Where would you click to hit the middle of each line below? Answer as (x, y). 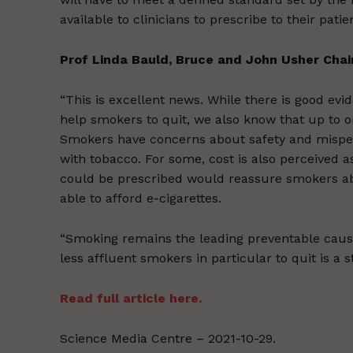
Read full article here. (131, 299)
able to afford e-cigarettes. (141, 199)
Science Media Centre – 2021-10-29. (168, 339)
